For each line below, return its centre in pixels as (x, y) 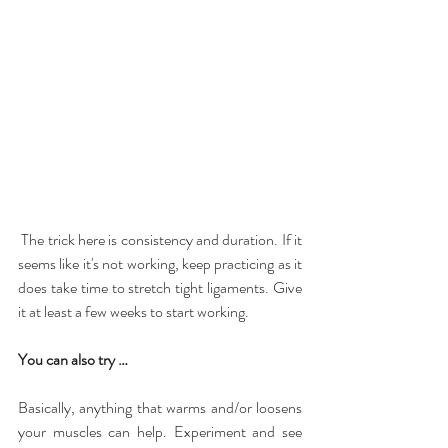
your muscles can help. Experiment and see (160, 431)
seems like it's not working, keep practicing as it (160, 263)
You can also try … (73, 359)
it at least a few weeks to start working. (133, 311)
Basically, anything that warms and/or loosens (160, 407)
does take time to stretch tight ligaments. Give (160, 287)
